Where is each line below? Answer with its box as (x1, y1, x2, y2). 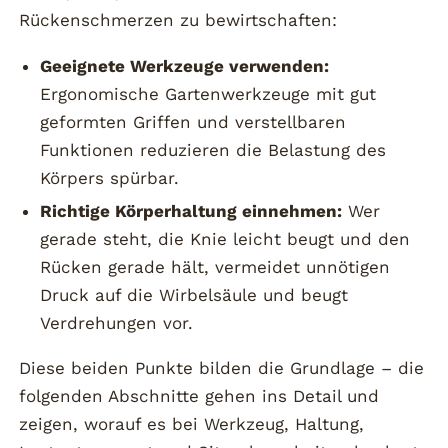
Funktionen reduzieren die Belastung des (39, 139, 386, 160)
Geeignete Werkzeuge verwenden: (39, 55, 329, 76)
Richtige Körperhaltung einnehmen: (39, 200, 342, 221)
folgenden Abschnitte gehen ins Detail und (19, 386, 380, 407)
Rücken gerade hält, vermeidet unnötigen (39, 256, 390, 277)
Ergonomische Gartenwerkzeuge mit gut (39, 83, 376, 104)
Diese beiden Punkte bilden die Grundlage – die (19, 358, 425, 379)
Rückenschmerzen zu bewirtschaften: (19, 10, 338, 31)
